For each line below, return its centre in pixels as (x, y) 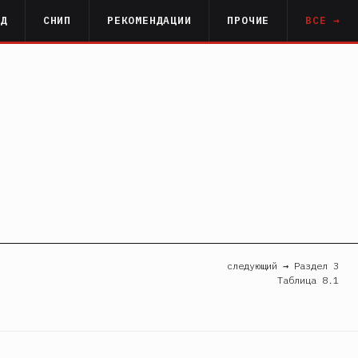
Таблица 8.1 (308, 280)
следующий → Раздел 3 (283, 265)
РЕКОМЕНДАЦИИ (149, 20)
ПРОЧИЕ (249, 20)
